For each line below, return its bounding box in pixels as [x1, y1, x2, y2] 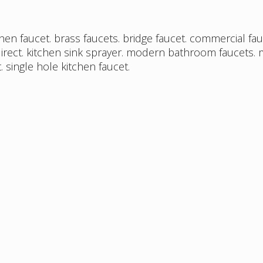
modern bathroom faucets [126, 45, 254, 60]
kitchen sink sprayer [26, 45, 122, 60]
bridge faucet [123, 31, 185, 46]
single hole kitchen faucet [6, 59, 128, 74]
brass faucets [54, 31, 118, 46]
